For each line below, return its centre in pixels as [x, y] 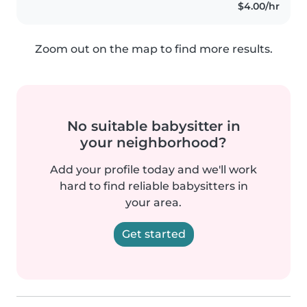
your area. [153, 203]
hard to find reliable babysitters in [153, 186]
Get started [153, 234]
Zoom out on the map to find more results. [153, 49]
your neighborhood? [153, 143]
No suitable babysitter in [153, 126]
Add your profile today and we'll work [153, 170]
